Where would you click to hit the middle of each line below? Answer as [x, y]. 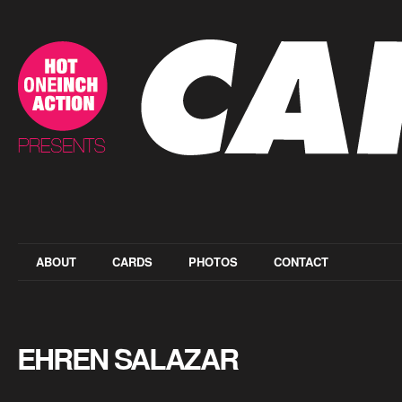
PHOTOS [213, 262]
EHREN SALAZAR [127, 358]
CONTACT [301, 262]
